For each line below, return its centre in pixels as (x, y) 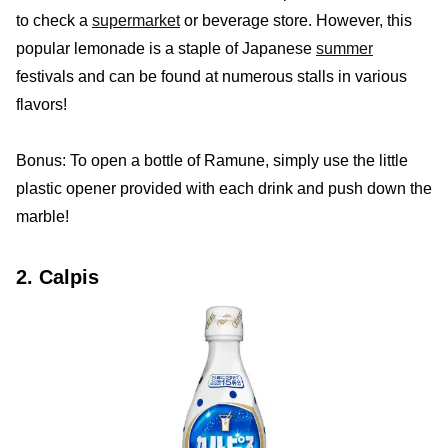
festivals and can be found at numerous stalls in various (211, 76)
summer (344, 48)
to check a (54, 20)
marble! (42, 216)
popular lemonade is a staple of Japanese (166, 48)
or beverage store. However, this (296, 20)
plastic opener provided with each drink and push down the (224, 188)
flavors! (41, 104)
